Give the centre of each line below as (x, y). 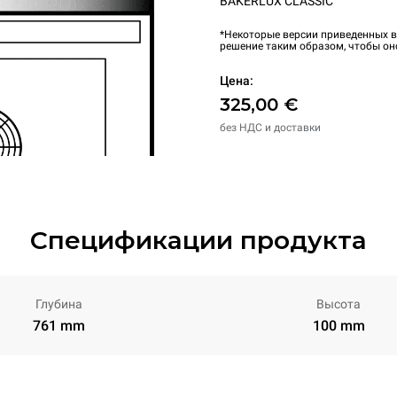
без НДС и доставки (270, 128)
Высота (339, 304)
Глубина (58, 304)
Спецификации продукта (198, 240)
